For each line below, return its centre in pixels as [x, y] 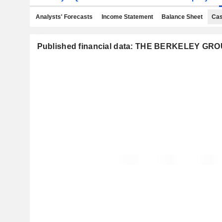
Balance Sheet [182, 17]
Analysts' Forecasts [64, 17]
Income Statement [127, 17]
